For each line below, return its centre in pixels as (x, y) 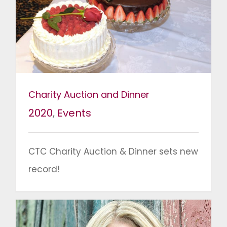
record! (44, 169)
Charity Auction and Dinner (89, 95)
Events (74, 113)
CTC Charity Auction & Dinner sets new (113, 152)
